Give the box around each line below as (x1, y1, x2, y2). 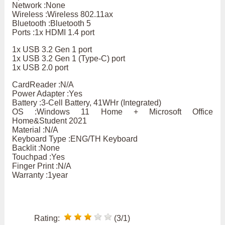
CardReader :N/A (12, 80, 74, 89)
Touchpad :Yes (12, 153, 65, 162)
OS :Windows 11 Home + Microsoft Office (12, 107, 213, 117)
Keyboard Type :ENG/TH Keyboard (12, 135, 138, 144)
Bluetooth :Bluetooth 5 (12, 19, 91, 28)
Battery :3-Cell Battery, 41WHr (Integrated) (12, 98, 161, 107)
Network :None (12, 1, 65, 10)
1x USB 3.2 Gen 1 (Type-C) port (12, 54, 125, 63)
